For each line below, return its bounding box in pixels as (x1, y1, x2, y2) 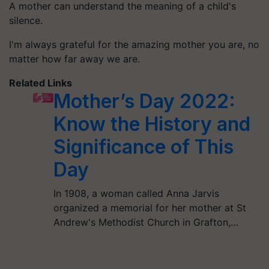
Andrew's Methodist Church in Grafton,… (53, 216, 238, 228)
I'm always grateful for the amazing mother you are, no (9, 38, 259, 50)
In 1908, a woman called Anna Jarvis (53, 187, 219, 199)
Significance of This (53, 134, 234, 159)
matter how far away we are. (9, 52, 140, 65)
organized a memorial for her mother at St (53, 201, 246, 214)
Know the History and (53, 112, 250, 136)
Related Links (9, 76, 72, 89)
